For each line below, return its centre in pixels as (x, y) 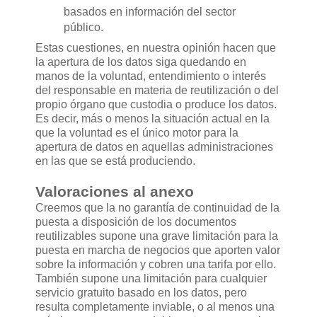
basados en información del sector (149, 12)
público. (83, 28)
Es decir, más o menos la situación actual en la (152, 119)
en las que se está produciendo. (115, 161)
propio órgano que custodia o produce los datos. (156, 105)
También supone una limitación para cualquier (151, 279)
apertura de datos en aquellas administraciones (154, 147)
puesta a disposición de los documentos (136, 222)
